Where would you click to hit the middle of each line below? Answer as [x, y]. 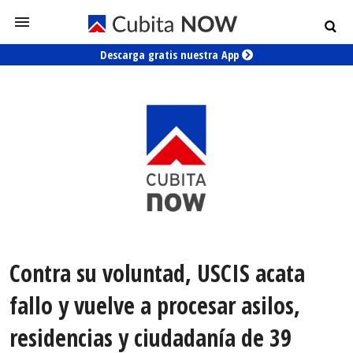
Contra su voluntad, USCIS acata [157, 273]
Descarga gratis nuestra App [171, 55]
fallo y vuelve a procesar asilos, [155, 306]
